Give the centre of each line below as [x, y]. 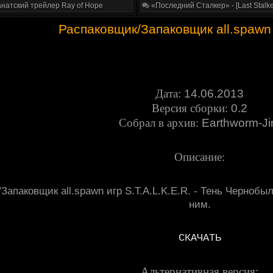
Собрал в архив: [159, 123]
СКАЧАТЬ [200, 238]
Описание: [200, 157]
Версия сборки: [190, 108]
